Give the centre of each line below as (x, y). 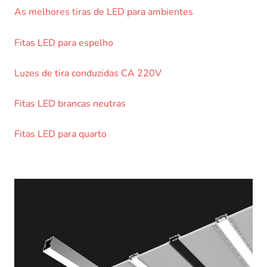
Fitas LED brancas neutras (70, 104)
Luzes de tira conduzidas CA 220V (88, 73)
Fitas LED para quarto (60, 134)
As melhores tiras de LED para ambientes (104, 12)
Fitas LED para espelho (64, 43)
